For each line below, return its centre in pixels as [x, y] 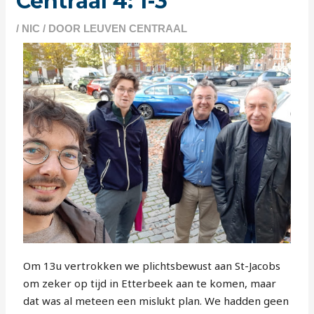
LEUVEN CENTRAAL [136, 28]
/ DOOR [62, 28]
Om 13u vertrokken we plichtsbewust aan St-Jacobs [152, 266]
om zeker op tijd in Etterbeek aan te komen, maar [150, 284]
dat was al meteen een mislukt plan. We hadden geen [156, 301]
